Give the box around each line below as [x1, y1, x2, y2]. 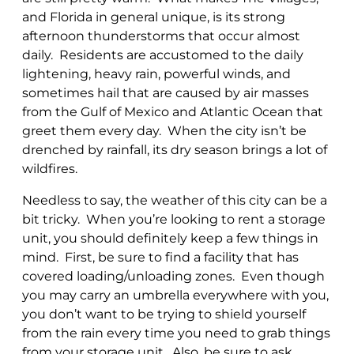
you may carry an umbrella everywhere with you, [22, 287, 329, 303]
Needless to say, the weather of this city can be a [22, 192, 327, 208]
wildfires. [22, 160, 77, 176]
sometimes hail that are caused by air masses [22, 85, 309, 100]
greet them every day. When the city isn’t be [22, 122, 307, 138]
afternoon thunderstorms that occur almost [22, 28, 300, 43]
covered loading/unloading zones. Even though [22, 268, 325, 284]
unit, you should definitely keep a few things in [22, 230, 318, 246]
